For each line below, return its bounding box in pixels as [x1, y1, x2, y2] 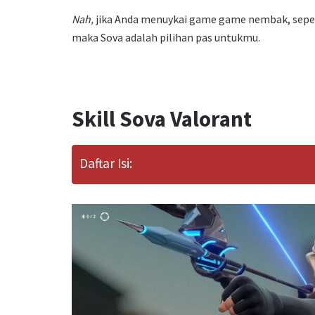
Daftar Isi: [79, 154, 132, 172]
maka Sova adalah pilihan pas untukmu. [72, 30, 260, 45]
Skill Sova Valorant [72, 105, 252, 134]
